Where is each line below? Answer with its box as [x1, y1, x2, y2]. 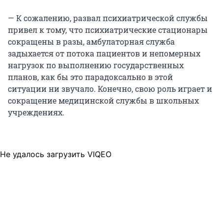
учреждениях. [8, 107, 64, 118]
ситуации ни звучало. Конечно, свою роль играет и [8, 83, 212, 94]
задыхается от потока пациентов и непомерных [8, 48, 200, 59]
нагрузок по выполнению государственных [8, 60, 184, 71]
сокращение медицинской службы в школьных [8, 95, 199, 106]
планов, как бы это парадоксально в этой [8, 72, 173, 82]
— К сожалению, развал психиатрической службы [8, 13, 208, 24]
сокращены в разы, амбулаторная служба [8, 36, 175, 47]
